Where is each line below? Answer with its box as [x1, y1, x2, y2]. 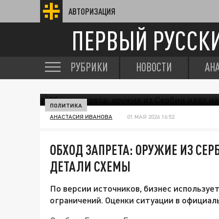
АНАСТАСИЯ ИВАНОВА [50, 113, 112, 120]
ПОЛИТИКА [50, 102, 82, 109]
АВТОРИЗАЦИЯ [68, 6, 115, 16]
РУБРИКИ [70, 60, 108, 74]
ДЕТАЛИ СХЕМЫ [50, 158, 131, 175]
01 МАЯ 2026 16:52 [127, 113, 175, 120]
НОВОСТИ [136, 60, 172, 74]
